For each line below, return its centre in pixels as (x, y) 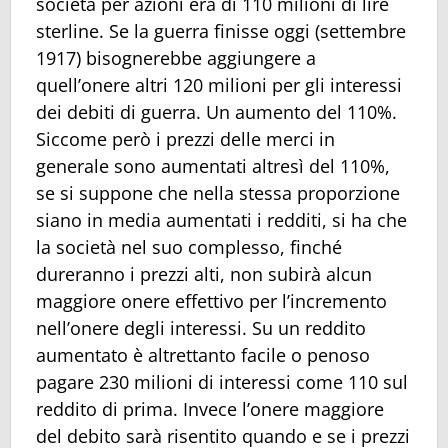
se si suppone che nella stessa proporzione (218, 192)
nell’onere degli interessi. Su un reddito (201, 327)
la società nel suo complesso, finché (189, 246)
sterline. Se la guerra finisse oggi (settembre (221, 30)
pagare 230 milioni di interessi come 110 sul (222, 381)
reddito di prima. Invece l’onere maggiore (210, 408)
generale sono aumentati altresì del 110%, (213, 165)
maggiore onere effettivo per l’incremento (211, 300)
